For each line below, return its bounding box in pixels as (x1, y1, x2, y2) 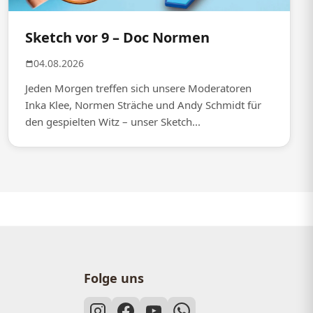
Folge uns (84, 269, 144, 286)
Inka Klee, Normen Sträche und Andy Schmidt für (24, 97, 261, 112)
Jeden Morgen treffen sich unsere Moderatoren (24, 80, 252, 95)
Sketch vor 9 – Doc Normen (24, 27, 210, 47)
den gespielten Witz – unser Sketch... (24, 114, 201, 129)
